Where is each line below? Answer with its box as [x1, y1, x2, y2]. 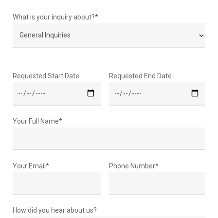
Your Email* [12, 162, 49, 170]
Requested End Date [109, 72, 172, 80]
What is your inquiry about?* [12, 13, 98, 21]
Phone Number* [109, 162, 159, 170]
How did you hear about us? [12, 206, 97, 215]
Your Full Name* [12, 117, 62, 126]
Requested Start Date [12, 72, 79, 80]
